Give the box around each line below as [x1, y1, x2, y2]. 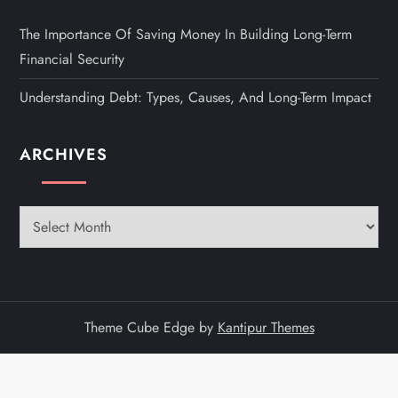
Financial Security [20, 48, 125, 69]
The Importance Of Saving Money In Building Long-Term [20, 23, 353, 44]
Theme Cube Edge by [84, 316, 218, 338]
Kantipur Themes [217, 316, 314, 338]
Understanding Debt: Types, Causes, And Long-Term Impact [20, 86, 372, 107]
